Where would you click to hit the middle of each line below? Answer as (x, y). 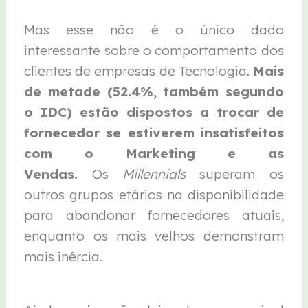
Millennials (154, 174)
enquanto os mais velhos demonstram (154, 235)
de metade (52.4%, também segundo (154, 91)
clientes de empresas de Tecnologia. (139, 70)
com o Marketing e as (154, 153)
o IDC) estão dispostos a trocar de (154, 112)
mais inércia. (65, 256)
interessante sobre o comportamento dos (154, 50)
